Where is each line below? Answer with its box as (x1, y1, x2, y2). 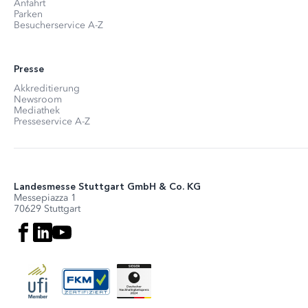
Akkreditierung (14, 82, 80, 95)
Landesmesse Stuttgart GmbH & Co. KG (14, 181, 201, 193)
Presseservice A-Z (14, 115, 90, 128)
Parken (14, 8, 43, 21)
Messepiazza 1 (14, 192, 76, 204)
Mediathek (14, 104, 60, 117)
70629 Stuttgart (14, 203, 80, 215)
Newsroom (14, 93, 62, 106)
